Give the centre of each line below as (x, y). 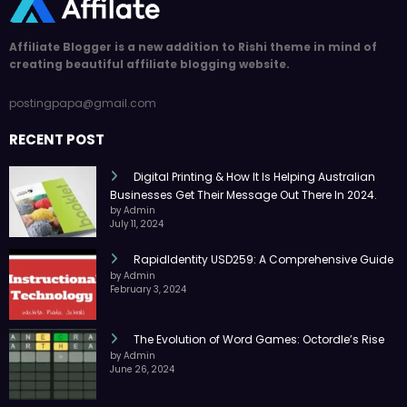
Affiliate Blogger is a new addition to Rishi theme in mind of (193, 46)
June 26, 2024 (142, 369)
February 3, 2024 (148, 289)
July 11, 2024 (137, 223)
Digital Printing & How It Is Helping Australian (253, 176)
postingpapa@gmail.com (83, 104)
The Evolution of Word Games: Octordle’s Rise (258, 339)
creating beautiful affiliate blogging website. (149, 64)
